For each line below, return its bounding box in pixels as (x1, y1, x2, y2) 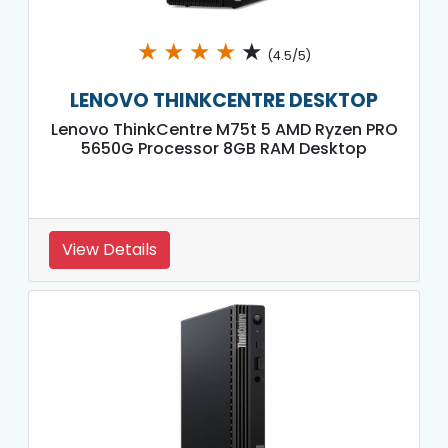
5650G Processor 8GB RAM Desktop (81, 136, 367, 160)
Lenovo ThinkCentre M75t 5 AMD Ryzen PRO (50, 117, 398, 141)
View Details (62, 237, 157, 261)
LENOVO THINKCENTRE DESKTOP (70, 86, 378, 114)
